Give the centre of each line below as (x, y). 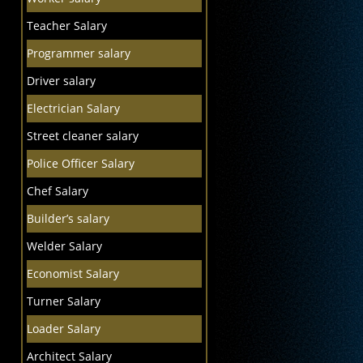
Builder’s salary (68, 218)
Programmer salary (78, 53)
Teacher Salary (66, 26)
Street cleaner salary (82, 136)
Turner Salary (63, 301)
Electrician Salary (73, 108)
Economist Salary (73, 273)
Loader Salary (63, 329)
